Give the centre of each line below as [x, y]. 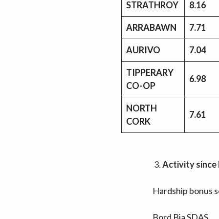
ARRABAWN [151, 27]
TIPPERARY [150, 72]
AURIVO [144, 50]
